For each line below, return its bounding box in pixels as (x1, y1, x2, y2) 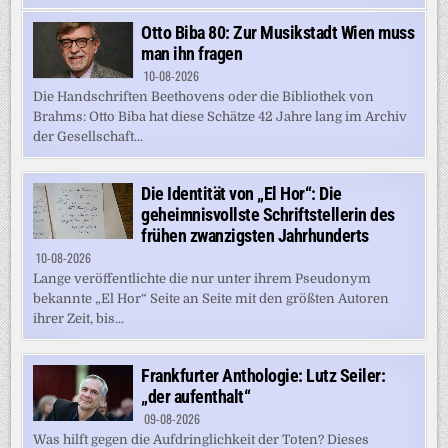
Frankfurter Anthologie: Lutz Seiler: (141, 364, 386, 386)
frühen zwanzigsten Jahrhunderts (141, 224, 369, 246)
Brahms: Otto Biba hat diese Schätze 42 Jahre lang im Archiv (33, 108, 408, 124)
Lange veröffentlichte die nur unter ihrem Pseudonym (33, 270, 372, 286)
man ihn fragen (141, 42, 243, 64)
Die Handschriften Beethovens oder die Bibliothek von (33, 88, 375, 104)
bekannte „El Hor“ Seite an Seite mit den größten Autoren (33, 290, 390, 306)
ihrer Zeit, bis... (33, 310, 125, 326)
